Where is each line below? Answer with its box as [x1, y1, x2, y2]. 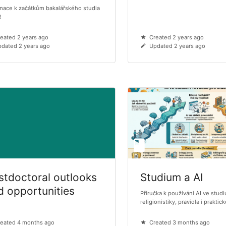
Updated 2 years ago [149, 42, 205, 50]
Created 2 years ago [149, 34, 204, 41]
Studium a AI [140, 171, 204, 184]
